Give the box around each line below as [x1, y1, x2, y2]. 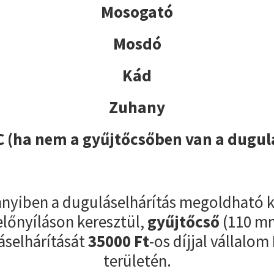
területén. [103, 250, 171, 272]
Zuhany [109, 97, 165, 118]
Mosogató [101, 1, 173, 23]
